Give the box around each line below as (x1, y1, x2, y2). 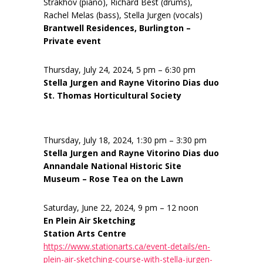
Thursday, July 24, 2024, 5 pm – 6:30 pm (43, 64, 195, 76)
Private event (43, 35, 101, 47)
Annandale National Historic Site (43, 160, 181, 172)
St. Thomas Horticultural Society (43, 90, 181, 102)
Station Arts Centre (43, 228, 126, 240)
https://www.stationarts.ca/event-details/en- (43, 241, 210, 252)
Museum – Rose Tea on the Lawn (43, 173, 183, 185)
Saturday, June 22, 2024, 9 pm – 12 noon (43, 202, 198, 214)
